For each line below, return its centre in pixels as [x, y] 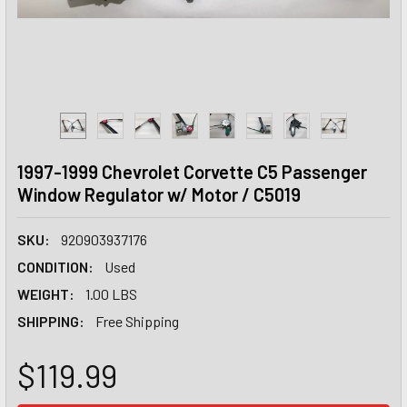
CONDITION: [55, 267]
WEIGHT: [46, 294]
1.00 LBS [111, 294]
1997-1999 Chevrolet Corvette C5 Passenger [192, 172]
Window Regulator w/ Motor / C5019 [159, 194]
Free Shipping [137, 321]
